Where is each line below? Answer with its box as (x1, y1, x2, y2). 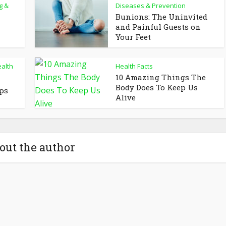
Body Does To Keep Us (116, 82, 198, 92)
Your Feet (116, 31, 151, 42)
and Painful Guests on (116, 21, 201, 32)
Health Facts (116, 61, 153, 71)
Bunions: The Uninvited (116, 11, 207, 22)
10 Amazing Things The (116, 72, 206, 82)
